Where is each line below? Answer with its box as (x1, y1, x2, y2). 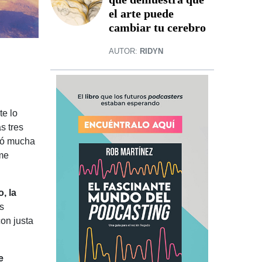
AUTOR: (109, 47, 140, 56)
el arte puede (109, 7, 174, 20)
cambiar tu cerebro (109, 21, 206, 35)
